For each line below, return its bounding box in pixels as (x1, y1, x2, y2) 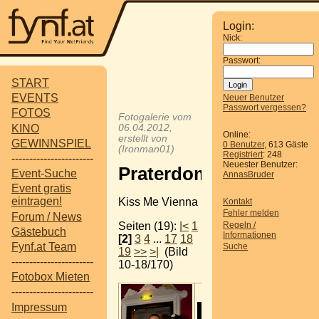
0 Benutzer (223, 140, 264, 150)
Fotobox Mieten (11, 271, 90, 283)
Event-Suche (11, 167, 77, 180)
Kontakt (223, 197, 252, 206)
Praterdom (118, 163, 210, 184)
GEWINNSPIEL (11, 137, 91, 150)
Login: (223, 20, 254, 32)
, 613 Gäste (264, 140, 308, 150)
